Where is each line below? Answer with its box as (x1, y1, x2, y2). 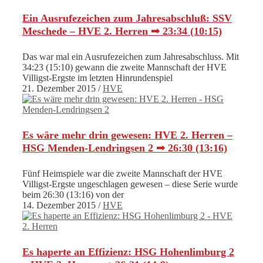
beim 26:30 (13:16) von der (22, 189, 124, 200)
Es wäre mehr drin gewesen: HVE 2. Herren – (22, 129, 232, 141)
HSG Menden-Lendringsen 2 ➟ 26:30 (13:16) (22, 141, 227, 154)
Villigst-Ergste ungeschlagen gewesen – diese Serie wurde (22, 178, 238, 189)
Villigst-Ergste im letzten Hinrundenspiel (22, 72, 173, 83)
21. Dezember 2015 (22, 83, 96, 93)
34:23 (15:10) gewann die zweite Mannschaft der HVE (22, 62, 227, 72)
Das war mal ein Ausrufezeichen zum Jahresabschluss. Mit (22, 51, 239, 62)
